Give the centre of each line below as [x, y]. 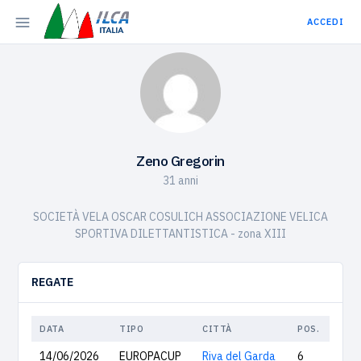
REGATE [52, 282]
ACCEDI [326, 22]
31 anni [180, 180]
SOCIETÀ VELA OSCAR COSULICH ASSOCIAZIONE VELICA [180, 217]
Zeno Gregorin [180, 161]
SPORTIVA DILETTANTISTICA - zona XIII [180, 234]
